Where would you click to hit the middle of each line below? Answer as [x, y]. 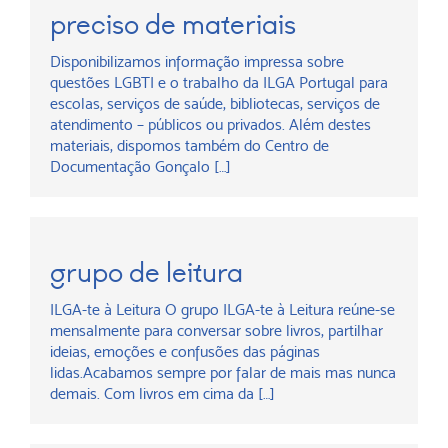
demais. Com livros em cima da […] [162, 393]
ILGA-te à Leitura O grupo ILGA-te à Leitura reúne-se [222, 309]
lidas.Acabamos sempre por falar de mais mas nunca [223, 372]
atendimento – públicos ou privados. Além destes [210, 124]
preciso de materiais [173, 24]
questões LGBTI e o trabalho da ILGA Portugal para [219, 82]
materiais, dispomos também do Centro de [189, 145]
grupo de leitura [146, 272]
